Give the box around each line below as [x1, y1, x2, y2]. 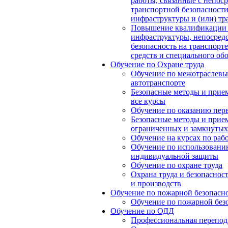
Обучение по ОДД [110, 207, 174, 215]
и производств [131, 179, 181, 188]
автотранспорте [131, 78, 185, 87]
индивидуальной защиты [131, 152, 218, 160]
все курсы [131, 97, 165, 105]
